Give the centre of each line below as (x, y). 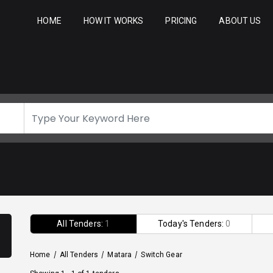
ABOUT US (240, 20)
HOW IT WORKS (113, 20)
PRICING (181, 20)
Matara (120, 255)
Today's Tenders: (192, 224)
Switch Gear (161, 255)
